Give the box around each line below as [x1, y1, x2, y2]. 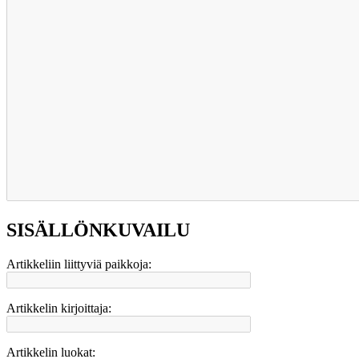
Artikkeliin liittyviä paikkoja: [6, 257, 151, 272]
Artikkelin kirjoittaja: [6, 301, 111, 316]
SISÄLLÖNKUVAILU [6, 220, 190, 241]
